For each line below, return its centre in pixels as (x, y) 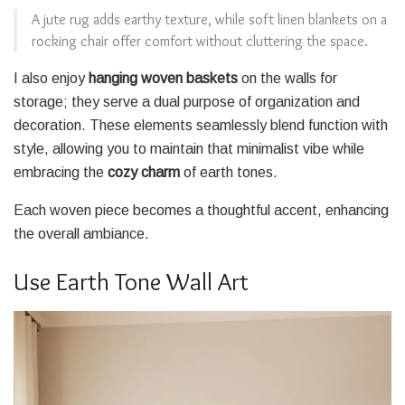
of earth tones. (229, 172)
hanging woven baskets (163, 78)
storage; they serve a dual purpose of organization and (187, 101)
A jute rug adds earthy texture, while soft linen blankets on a (209, 19)
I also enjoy (51, 78)
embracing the (61, 172)
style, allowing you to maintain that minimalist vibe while (189, 148)
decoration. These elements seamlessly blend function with (201, 125)
